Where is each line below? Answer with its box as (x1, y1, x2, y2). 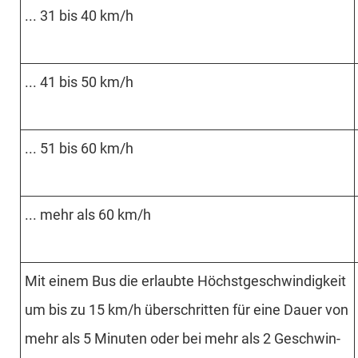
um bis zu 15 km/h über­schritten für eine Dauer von (25, 300, 348, 318)
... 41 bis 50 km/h (25, 73, 133, 90)
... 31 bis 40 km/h (25, 6, 133, 24)
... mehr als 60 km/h (25, 205, 151, 223)
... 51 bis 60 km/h (25, 139, 133, 157)
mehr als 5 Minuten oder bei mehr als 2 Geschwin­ (25, 329, 340, 347)
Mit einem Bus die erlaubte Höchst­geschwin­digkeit (25, 272, 346, 289)
